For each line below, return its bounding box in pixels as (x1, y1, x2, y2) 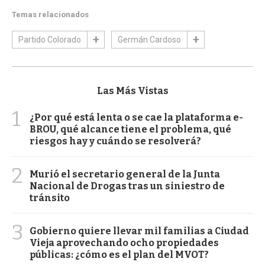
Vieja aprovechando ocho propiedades (30, 237, 219, 248)
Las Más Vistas (96, 85, 169, 96)
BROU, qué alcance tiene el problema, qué (30, 123, 231, 135)
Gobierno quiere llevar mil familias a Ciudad (30, 225, 249, 237)
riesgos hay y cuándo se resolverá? (30, 135, 201, 147)
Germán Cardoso (118, 34, 181, 44)
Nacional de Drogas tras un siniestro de (30, 180, 225, 192)
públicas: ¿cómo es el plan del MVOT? (30, 248, 209, 260)
